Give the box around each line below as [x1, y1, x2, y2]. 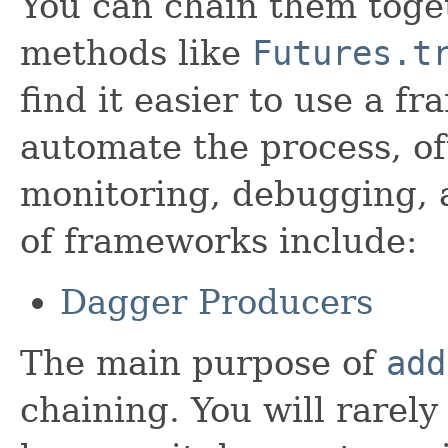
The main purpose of [20, 342, 386, 383]
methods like [20, 32, 252, 73]
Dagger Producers [60, 281, 373, 322]
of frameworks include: [20, 220, 417, 261]
